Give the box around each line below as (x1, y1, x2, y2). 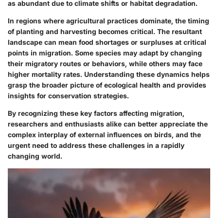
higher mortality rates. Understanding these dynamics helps (8, 70, 210, 79)
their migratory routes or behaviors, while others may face (8, 59, 202, 68)
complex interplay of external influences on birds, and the (8, 130, 201, 139)
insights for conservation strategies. (8, 91, 129, 100)
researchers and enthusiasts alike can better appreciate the (8, 120, 208, 128)
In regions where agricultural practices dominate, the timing (8, 17, 209, 25)
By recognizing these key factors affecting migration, (8, 109, 184, 118)
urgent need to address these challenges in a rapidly (8, 141, 184, 150)
